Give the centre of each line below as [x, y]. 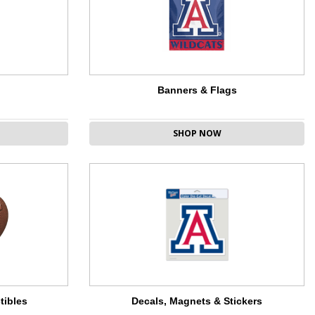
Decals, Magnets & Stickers [197, 301]
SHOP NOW [197, 134]
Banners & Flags [197, 90]
